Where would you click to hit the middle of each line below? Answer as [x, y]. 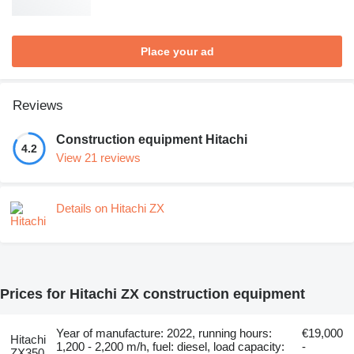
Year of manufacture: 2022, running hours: [164, 333]
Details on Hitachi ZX [110, 208]
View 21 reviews [98, 157]
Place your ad [177, 51]
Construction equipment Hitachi [152, 139]
